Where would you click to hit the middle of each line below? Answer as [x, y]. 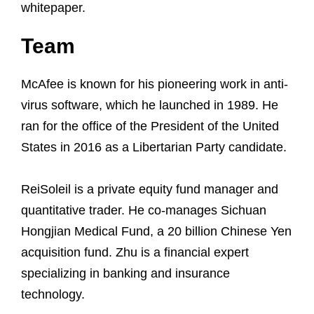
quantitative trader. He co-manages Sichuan [144, 210]
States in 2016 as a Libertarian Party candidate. [154, 147]
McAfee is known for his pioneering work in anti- [155, 84]
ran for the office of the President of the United [150, 126]
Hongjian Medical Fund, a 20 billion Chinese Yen [156, 231]
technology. [53, 294]
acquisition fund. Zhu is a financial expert [135, 252]
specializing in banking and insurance [125, 273]
